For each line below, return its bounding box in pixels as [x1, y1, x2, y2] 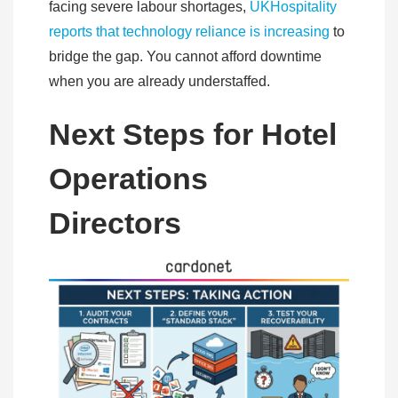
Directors [49, 205, 181, 240]
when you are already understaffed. [49, 73, 274, 89]
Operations [49, 161, 208, 195]
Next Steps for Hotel [49, 116, 337, 151]
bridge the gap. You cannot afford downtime [49, 48, 322, 64]
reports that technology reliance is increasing [49, 23, 330, 39]
